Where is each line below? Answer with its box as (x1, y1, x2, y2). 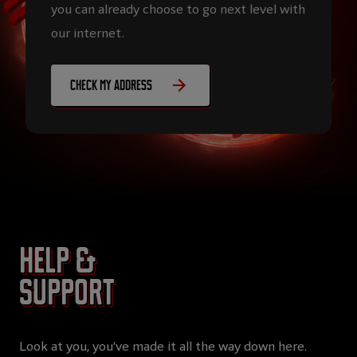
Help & (19, 241, 96, 282)
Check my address (70, 76, 152, 93)
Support (19, 273, 114, 314)
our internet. (51, 24, 124, 41)
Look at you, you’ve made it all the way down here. (19, 338, 307, 355)
